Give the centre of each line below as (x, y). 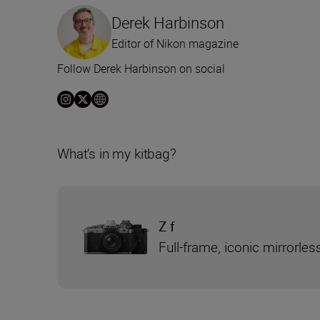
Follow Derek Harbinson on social (141, 69)
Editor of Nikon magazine (175, 44)
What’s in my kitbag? (117, 154)
